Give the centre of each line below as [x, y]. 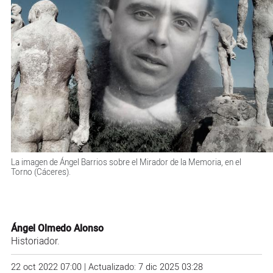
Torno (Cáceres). [41, 172]
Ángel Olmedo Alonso [57, 229]
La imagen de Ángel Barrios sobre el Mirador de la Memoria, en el [126, 162]
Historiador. [35, 242]
